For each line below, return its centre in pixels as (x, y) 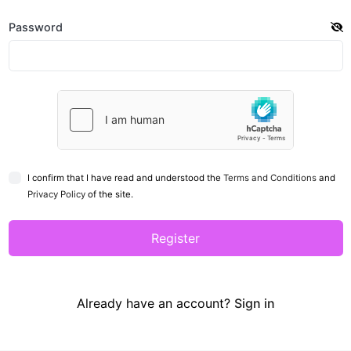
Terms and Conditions (270, 177)
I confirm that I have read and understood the (125, 177)
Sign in (254, 303)
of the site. (109, 194)
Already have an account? (155, 303)
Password (35, 27)
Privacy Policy (56, 194)
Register (175, 238)
